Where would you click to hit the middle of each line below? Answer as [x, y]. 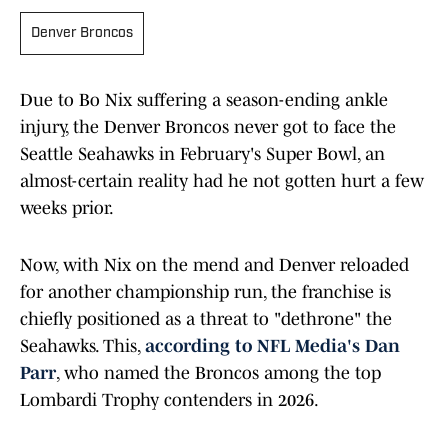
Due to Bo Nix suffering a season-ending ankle [204, 100]
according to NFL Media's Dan [272, 346]
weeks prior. [67, 208]
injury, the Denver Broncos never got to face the [208, 127]
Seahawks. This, [82, 346]
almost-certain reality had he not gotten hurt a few [222, 181]
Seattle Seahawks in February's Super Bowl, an [202, 154]
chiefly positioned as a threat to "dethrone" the [206, 319]
